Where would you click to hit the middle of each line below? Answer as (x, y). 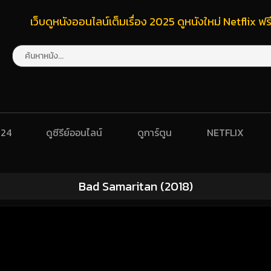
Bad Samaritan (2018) (135, 187)
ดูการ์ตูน (155, 133)
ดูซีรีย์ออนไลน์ (74, 133)
